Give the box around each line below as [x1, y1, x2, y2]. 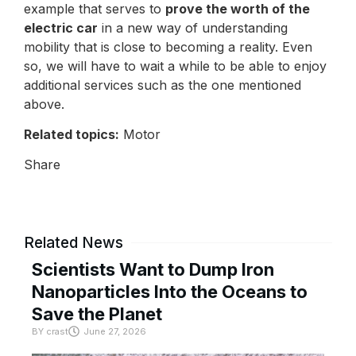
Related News [24, 234, 123, 253]
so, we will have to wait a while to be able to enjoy [24, 57, 327, 74]
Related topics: [24, 126, 119, 143]
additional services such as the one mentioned [24, 76, 301, 93]
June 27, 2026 [83, 326, 146, 338]
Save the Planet [32, 304, 162, 325]
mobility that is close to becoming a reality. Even [24, 38, 312, 55]
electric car [24, 19, 98, 36]
